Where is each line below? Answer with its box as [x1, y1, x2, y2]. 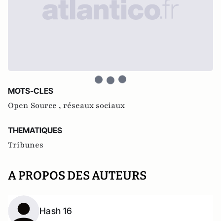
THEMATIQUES [8, 125, 62, 135]
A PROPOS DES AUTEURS [8, 169, 147, 183]
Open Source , [8, 100, 63, 111]
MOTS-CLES [8, 86, 53, 96]
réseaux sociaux [63, 100, 125, 111]
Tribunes [8, 140, 43, 150]
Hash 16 [39, 206, 73, 216]
